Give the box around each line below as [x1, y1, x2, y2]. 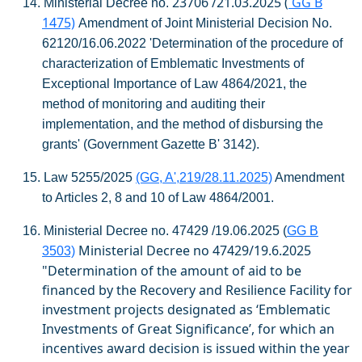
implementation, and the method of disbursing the [42, 117, 323, 131]
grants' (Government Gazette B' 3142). [42, 137, 259, 151]
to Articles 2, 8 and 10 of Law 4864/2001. [42, 191, 274, 204]
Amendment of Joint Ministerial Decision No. [78, 16, 332, 30]
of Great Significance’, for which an [121, 320, 335, 338]
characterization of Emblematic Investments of [42, 57, 304, 70]
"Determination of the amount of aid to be [42, 262, 301, 280]
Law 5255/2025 [44, 170, 133, 184]
